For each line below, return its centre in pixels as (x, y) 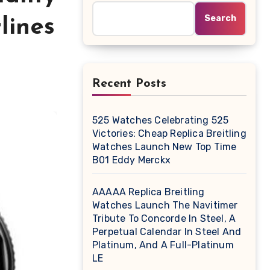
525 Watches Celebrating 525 (161, 120)
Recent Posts (129, 84)
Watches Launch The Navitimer (165, 205)
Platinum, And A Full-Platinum (163, 245)
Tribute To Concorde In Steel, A (164, 218)
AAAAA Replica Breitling (149, 192)
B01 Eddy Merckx (131, 160)
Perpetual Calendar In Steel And (167, 232)
